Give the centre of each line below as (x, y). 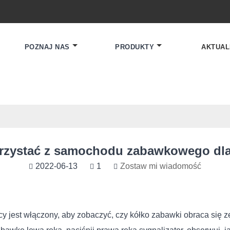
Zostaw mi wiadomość (161, 166)
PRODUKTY (135, 47)
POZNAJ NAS (47, 47)
